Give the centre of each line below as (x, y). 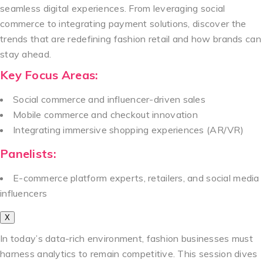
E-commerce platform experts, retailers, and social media (136, 178)
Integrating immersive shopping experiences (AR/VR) (128, 129)
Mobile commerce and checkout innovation (105, 114)
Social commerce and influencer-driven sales (109, 99)
